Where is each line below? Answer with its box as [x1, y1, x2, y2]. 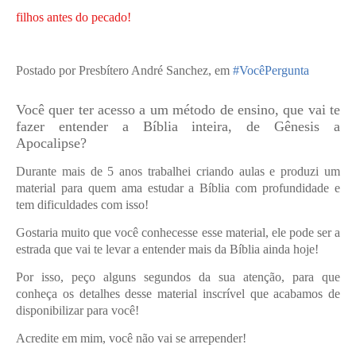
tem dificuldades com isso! [16, 198, 149, 211]
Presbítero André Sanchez [79, 64, 208, 77]
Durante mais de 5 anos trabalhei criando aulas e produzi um [16, 164, 340, 178]
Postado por [16, 64, 79, 77]
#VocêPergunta [233, 64, 309, 77]
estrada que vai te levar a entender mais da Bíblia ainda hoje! [16, 242, 319, 256]
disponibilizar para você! [16, 304, 139, 317]
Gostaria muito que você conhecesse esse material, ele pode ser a [16, 226, 340, 239]
